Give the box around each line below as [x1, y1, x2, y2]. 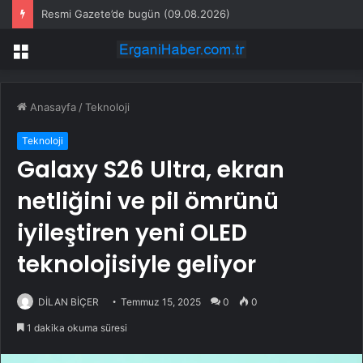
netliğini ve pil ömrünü [17, 186, 279, 218]
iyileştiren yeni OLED [17, 217, 247, 250]
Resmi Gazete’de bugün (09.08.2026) [41, 7, 230, 20]
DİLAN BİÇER [38, 296, 99, 309]
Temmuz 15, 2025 [121, 296, 201, 309]
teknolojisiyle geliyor [17, 249, 256, 281]
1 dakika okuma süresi [24, 322, 127, 335]
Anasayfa [27, 100, 76, 114]
